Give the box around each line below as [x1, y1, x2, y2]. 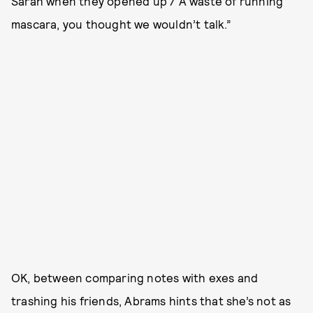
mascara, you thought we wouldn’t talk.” [11, 17, 231, 31]
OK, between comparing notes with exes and [11, 270, 259, 284]
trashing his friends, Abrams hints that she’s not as [11, 293, 291, 307]
